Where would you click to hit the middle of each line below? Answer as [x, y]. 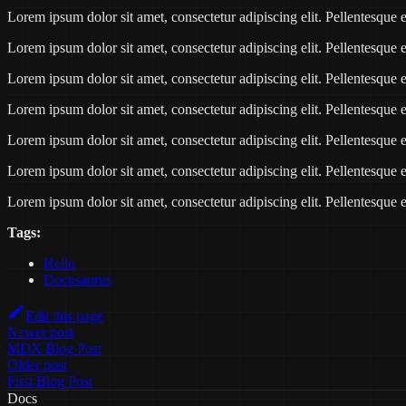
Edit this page [64, 315]
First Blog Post [50, 381]
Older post [37, 364]
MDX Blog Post [54, 348]
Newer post [40, 332]
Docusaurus [77, 279]
